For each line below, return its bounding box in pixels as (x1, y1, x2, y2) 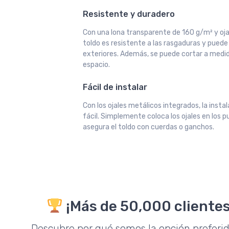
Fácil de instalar (83, 82, 147, 92)
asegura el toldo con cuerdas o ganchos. (83, 122, 214, 131)
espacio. (83, 60, 110, 69)
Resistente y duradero (83, 9, 175, 19)
